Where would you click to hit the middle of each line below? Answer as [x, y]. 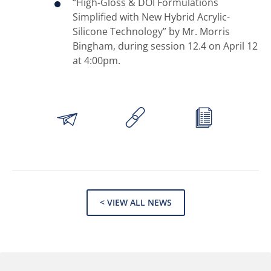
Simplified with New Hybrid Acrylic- [151, 17]
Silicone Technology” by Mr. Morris [151, 31]
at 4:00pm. [96, 60]
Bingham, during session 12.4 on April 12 [165, 46]
